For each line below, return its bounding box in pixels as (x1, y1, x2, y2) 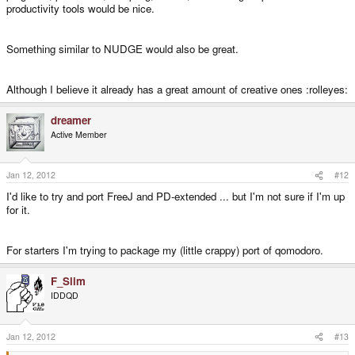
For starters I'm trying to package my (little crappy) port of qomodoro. (6, 242, 323, 258)
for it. (6, 202, 30, 218)
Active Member (51, 128, 107, 140)
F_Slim (51, 273, 86, 289)
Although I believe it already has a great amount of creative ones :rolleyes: (6, 81, 348, 97)
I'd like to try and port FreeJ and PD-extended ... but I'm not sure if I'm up (6, 189, 345, 204)
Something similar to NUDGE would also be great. (6, 40, 239, 56)
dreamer (51, 112, 91, 128)
